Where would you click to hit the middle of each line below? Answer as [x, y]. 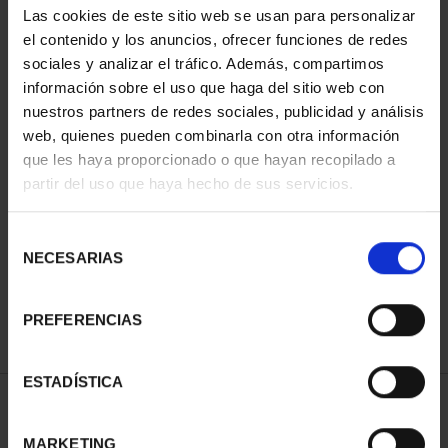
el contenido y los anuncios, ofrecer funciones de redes [216, 39]
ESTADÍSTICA [73, 382]
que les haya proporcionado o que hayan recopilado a [209, 159]
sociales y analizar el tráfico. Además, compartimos [204, 63]
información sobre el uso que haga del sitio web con [204, 87]
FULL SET [111, 225]
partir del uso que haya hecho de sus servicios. [188, 183]
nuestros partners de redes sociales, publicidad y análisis [223, 111]
